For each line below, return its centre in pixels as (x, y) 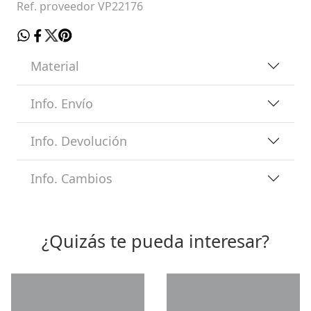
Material (55, 66)
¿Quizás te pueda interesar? (155, 241)
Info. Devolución (79, 141)
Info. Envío (62, 103)
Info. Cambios (72, 178)
